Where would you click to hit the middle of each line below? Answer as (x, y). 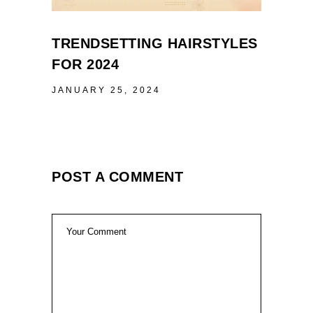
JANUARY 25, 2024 (106, 90)
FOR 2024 (85, 64)
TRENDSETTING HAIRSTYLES (155, 43)
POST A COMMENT (117, 176)
